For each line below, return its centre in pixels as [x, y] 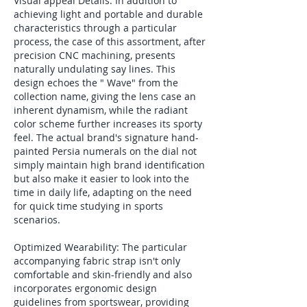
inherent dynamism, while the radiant [101, 110]
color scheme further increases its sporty [108, 124]
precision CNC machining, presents [95, 55]
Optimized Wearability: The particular [100, 247]
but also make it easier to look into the [101, 179]
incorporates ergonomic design [85, 288]
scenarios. [37, 220]
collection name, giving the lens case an [105, 96]
